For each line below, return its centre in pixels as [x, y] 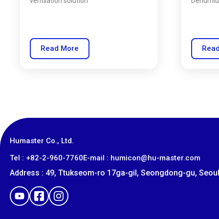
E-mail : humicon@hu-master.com [142, 158]
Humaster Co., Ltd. [42, 141]
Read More [59, 48]
